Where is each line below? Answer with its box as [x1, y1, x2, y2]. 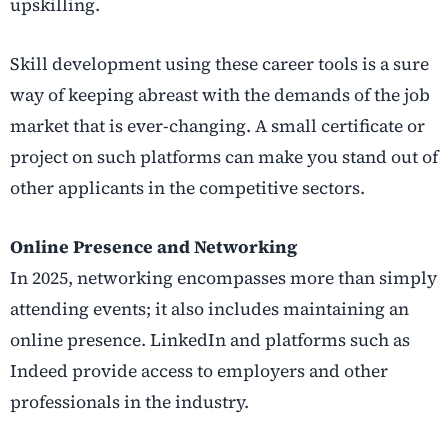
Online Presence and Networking [10, 235, 297, 260]
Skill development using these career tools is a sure [10, 52, 429, 77]
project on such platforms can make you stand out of [10, 145, 438, 170]
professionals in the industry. [10, 390, 249, 415]
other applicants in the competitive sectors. [10, 176, 365, 201]
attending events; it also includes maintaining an [10, 297, 409, 322]
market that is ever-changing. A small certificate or [10, 114, 425, 139]
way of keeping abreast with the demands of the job [10, 83, 430, 108]
